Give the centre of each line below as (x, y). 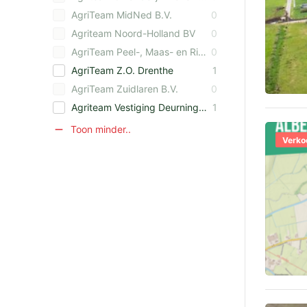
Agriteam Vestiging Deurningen (135, 107)
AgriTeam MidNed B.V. (122, 15)
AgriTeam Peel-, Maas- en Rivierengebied (135, 52)
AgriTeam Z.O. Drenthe (122, 70)
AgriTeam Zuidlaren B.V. (125, 89)
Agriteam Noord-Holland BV (133, 33)
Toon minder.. (100, 129)
